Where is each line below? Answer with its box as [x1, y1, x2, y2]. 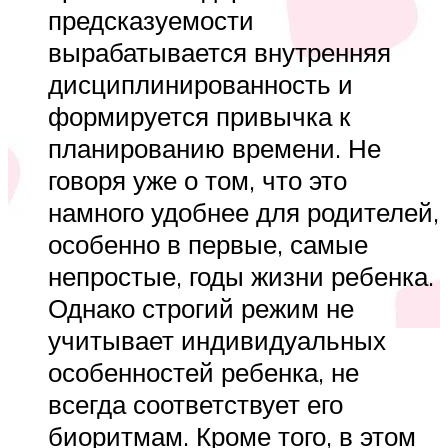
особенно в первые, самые [48, 228, 368, 261]
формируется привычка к [48, 100, 350, 133]
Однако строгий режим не [48, 292, 354, 325]
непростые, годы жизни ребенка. [48, 260, 434, 293]
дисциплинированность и [48, 68, 353, 101]
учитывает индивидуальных [48, 324, 386, 357]
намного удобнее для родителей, [48, 196, 439, 229]
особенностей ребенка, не [48, 356, 359, 389]
